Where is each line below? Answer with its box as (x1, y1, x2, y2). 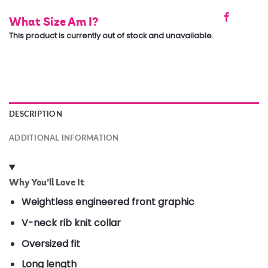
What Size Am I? (9, 14, 98, 29)
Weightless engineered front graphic (21, 195, 194, 209)
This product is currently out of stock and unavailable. (9, 30, 214, 41)
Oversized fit (21, 236, 80, 251)
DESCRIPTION (9, 111, 62, 118)
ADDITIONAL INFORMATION (9, 135, 119, 142)
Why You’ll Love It (9, 176, 84, 188)
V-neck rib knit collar (21, 215, 121, 230)
